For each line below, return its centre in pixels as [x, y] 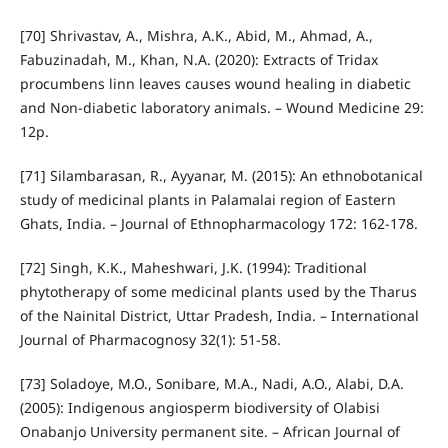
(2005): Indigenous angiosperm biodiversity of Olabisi [199, 408]
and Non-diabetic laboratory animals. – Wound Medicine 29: [221, 108]
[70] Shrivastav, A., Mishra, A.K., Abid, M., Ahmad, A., [196, 36]
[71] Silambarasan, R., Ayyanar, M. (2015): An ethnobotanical [221, 176]
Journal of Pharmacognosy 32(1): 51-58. [150, 340]
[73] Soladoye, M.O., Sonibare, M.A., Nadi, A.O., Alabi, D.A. [211, 384]
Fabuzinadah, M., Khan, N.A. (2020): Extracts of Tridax [198, 60]
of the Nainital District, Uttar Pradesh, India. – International [219, 316]
